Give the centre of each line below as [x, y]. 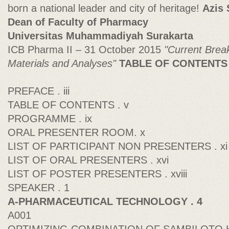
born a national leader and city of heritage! [105, 8]
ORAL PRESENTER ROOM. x [76, 132]
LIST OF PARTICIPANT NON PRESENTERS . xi [118, 146]
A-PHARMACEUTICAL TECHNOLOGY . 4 [105, 201]
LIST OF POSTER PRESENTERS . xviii [97, 174]
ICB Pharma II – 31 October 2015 [86, 50]
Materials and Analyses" [63, 63]
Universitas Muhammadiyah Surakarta [100, 36]
